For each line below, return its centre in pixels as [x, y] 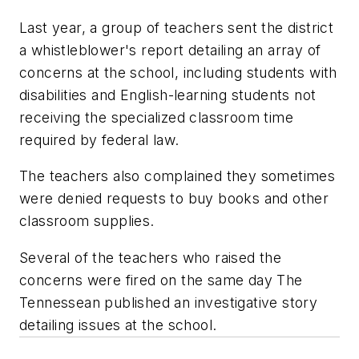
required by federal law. [99, 139]
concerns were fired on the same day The [161, 280]
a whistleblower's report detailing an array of [170, 50]
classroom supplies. [89, 221]
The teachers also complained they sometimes [177, 176]
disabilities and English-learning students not [168, 95]
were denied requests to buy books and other [174, 199]
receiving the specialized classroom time [156, 117]
